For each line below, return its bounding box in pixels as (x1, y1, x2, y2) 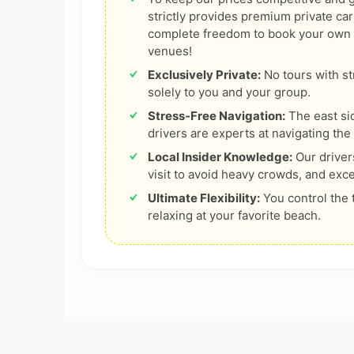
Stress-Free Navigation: (148, 107, 285, 123)
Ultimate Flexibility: (148, 190, 260, 205)
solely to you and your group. (148, 84, 311, 100)
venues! (148, 43, 192, 58)
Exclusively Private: (148, 66, 261, 82)
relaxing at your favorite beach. (148, 207, 321, 223)
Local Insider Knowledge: (148, 149, 292, 164)
